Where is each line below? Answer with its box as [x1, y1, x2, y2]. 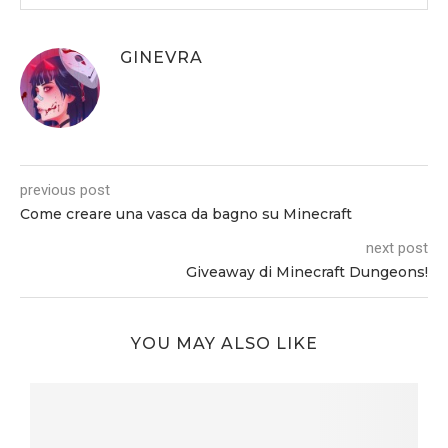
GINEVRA [120, 48, 203, 68]
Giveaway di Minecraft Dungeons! [186, 263, 428, 282]
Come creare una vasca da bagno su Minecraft [20, 205, 352, 224]
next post [366, 239, 428, 258]
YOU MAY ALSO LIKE [130, 334, 318, 354]
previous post [20, 181, 110, 200]
